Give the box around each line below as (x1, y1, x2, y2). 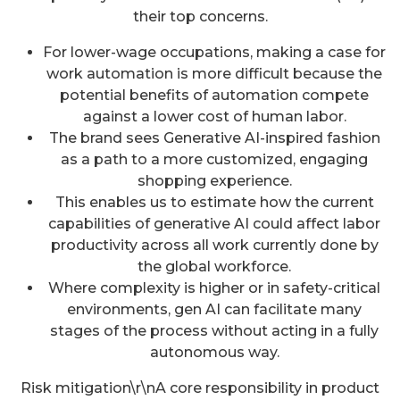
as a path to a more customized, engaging (61, 150, 368, 168)
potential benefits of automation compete (60, 86, 369, 104)
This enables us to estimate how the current (54, 193, 374, 211)
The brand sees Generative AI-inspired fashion (48, 129, 380, 146)
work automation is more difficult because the (46, 64, 382, 82)
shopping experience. (137, 171, 292, 189)
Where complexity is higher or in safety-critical (48, 279, 380, 296)
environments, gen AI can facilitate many (67, 300, 362, 318)
